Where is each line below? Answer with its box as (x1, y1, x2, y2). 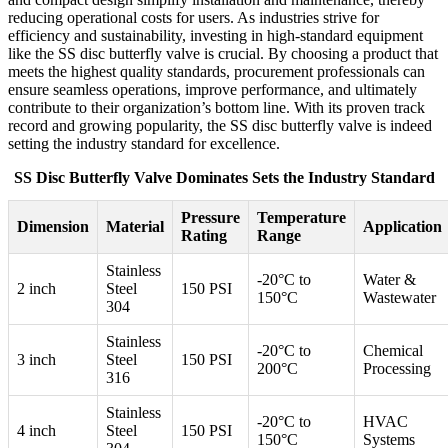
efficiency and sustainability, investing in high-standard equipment (8, 27, 423, 45)
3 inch (17, 351, 56, 369)
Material (106, 218, 164, 236)
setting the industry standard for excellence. (8, 135, 280, 153)
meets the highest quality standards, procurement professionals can (8, 63, 425, 81)
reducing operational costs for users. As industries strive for (8, 9, 379, 27)
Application (363, 218, 442, 236)
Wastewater (363, 289, 436, 307)
